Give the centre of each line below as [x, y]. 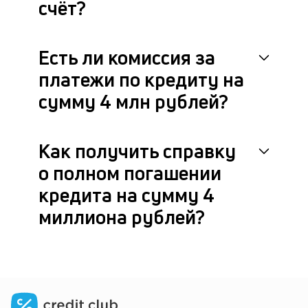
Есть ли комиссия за [127, 57]
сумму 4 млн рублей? [133, 101]
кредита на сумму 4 [126, 195]
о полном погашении [130, 173]
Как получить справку [137, 151]
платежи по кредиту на [141, 79]
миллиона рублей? [122, 217]
